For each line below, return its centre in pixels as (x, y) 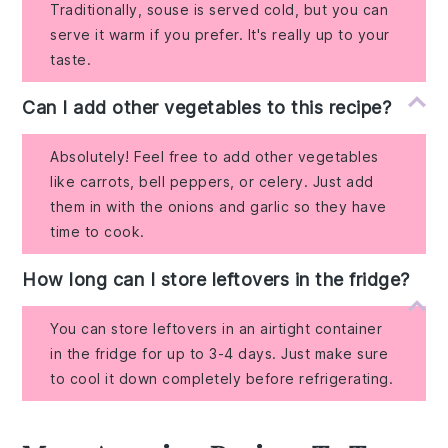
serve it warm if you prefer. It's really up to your (220, 34)
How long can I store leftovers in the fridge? (216, 279)
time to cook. (97, 231)
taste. (71, 59)
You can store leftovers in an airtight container (216, 328)
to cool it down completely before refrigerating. (222, 378)
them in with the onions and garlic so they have (218, 206)
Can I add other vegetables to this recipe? (207, 107)
